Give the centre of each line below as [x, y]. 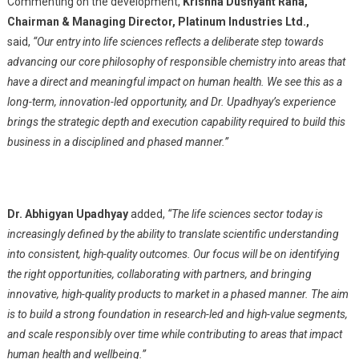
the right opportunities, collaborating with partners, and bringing [159, 274]
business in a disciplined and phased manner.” [117, 142]
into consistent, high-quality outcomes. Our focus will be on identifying [173, 254]
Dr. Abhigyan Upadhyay [69, 214]
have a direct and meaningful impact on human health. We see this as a [174, 82]
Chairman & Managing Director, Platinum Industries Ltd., [158, 22]
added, [149, 214]
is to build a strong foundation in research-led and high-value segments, [177, 315]
